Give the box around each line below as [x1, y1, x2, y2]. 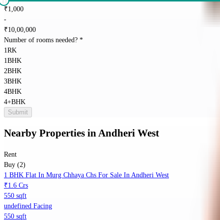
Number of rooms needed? [4, 36, 80, 44]
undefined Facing [4, 202, 52, 210]
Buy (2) [4, 161, 26, 169]
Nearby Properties [4, 127, 85, 139]
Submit [8, 108, 28, 116]
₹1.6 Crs [4, 182, 28, 190]
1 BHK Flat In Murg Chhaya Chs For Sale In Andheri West [4, 171, 169, 179]
